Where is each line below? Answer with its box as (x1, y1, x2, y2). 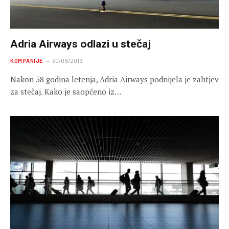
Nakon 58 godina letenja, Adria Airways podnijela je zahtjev (10, 74, 219, 85)
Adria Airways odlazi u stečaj (10, 38, 151, 51)
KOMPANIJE (10, 57, 43, 64)
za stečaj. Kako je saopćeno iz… (10, 86, 121, 97)
